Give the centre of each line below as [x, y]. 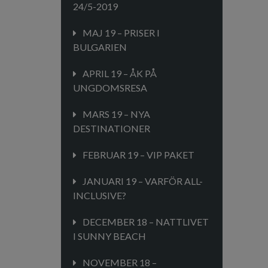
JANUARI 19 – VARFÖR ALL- [143, 181]
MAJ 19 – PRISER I [121, 33]
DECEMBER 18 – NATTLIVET [146, 222]
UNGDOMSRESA [110, 88]
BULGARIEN [100, 47]
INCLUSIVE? [100, 195]
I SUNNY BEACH [109, 236]
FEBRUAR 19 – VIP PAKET [138, 155]
